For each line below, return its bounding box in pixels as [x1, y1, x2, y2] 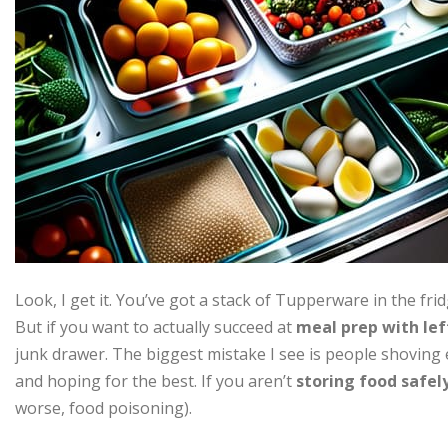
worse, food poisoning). [15, 397, 192, 420]
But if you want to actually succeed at [15, 316, 296, 339]
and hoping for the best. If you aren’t [15, 370, 296, 393]
